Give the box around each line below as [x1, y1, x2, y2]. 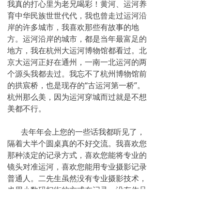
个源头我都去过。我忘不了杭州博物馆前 [7, 68, 147, 79]
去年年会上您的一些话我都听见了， [7, 126, 145, 137]
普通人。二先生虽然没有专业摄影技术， [7, 173, 147, 184]
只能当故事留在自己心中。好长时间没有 [7, 196, 147, 207]
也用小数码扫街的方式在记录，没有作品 [7, 185, 147, 195]
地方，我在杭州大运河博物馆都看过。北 [7, 45, 147, 56]
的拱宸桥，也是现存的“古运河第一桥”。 [7, 80, 145, 91]
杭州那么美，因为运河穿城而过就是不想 [7, 92, 147, 102]
